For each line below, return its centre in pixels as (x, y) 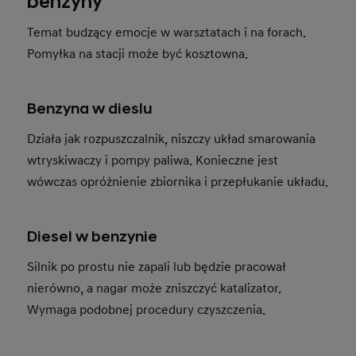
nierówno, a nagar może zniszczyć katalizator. (155, 289)
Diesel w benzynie (93, 238)
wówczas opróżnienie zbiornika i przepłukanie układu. (178, 182)
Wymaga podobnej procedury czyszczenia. (147, 310)
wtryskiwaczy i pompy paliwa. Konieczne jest (153, 161)
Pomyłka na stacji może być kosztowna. (138, 54)
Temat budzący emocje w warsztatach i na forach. (167, 33)
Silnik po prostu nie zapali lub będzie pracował (157, 267)
